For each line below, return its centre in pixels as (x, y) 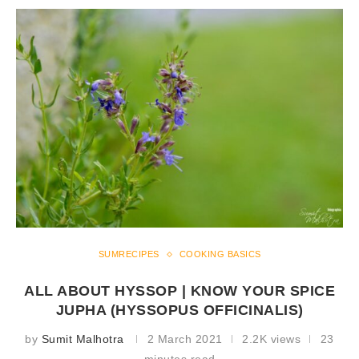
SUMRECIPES (129, 254)
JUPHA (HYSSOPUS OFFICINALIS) (179, 311)
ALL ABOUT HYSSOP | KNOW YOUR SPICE (179, 291)
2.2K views (272, 339)
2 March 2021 (185, 339)
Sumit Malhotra (83, 339)
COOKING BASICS (220, 254)
